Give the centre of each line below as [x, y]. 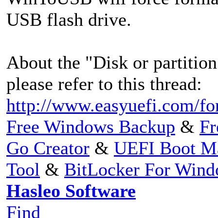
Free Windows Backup [91, 126]
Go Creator [48, 148]
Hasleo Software [71, 191]
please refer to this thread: [104, 83]
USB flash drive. [69, 19]
